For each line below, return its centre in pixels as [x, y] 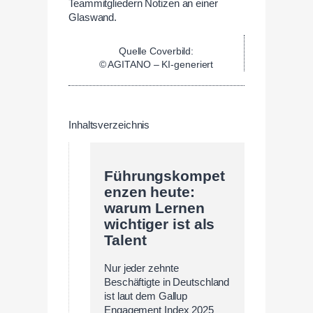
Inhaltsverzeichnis [109, 125]
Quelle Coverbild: [156, 51]
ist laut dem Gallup [146, 296]
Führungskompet [165, 176]
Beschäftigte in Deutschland [167, 282]
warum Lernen [154, 209]
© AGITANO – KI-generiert [156, 64]
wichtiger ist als [160, 225]
